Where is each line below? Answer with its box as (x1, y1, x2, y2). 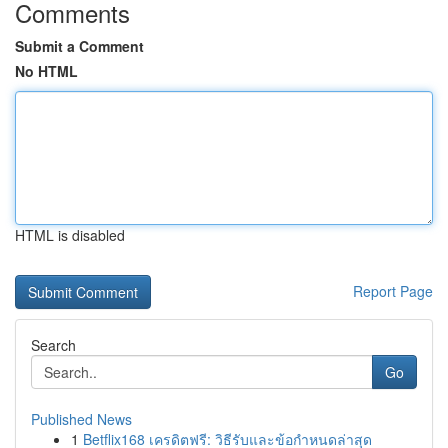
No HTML (15, 61, 78, 81)
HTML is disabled (15, 225, 125, 245)
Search (31, 335, 76, 355)
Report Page (353, 281, 433, 301)
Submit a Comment (15, 36, 144, 56)
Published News (31, 409, 132, 429)
